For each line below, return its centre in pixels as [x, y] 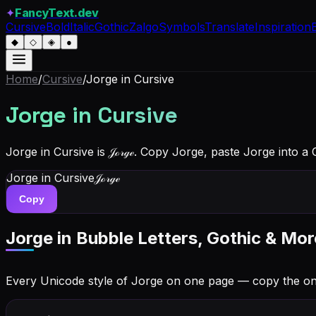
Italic [82, 27]
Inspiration [283, 27]
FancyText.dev [57, 13]
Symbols [182, 27]
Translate [230, 27]
